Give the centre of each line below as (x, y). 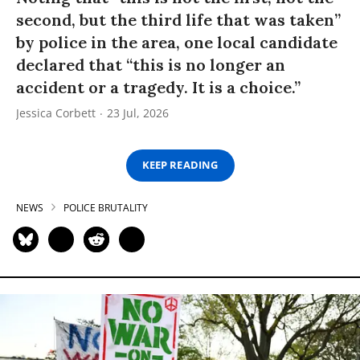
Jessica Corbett (56, 112)
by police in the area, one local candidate (177, 42)
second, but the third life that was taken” (178, 19)
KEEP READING (180, 165)
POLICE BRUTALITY (106, 207)
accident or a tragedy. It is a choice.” (158, 87)
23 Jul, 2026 (138, 112)
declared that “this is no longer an (151, 64)
